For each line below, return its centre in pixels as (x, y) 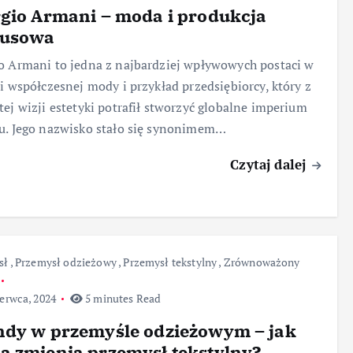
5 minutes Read (122, 298)
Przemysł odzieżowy (65, 262)
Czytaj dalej (270, 164)
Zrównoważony (262, 262)
